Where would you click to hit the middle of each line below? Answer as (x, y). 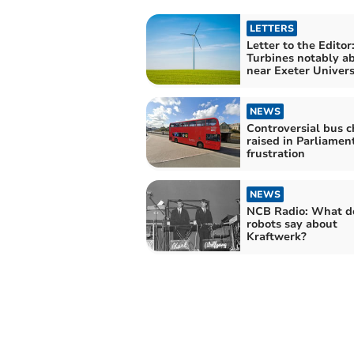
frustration (275, 154)
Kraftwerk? (276, 237)
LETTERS (271, 28)
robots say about (292, 224)
